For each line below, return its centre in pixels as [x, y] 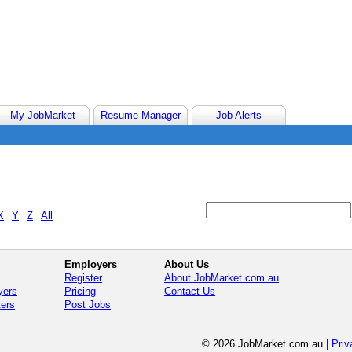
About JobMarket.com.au [222, 278]
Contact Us [190, 291]
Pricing [80, 291]
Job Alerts [239, 115]
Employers [91, 264]
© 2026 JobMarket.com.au [262, 344]
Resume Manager [141, 115]
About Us [187, 264]
